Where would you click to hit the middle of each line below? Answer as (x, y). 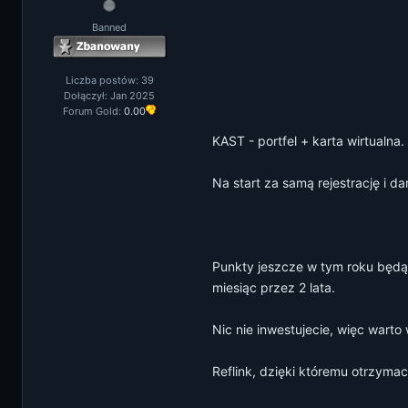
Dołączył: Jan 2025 (109, 96)
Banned (109, 27)
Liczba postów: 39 (109, 80)
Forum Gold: (93, 111)
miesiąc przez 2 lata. (274, 287)
